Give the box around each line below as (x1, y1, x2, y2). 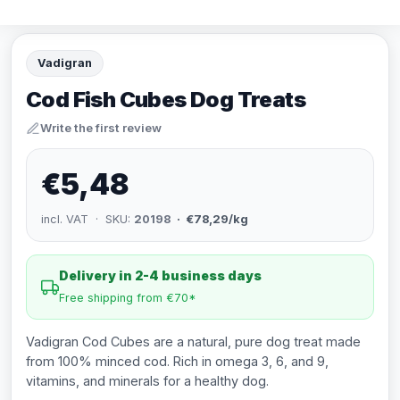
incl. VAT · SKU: (41, 212, 134, 226)
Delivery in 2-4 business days (59, 268, 262, 283)
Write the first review (40, 121, 162, 135)
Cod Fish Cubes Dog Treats (26, 87, 305, 112)
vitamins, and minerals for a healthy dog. (26, 373, 269, 388)
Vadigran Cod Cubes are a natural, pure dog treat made (26, 334, 361, 349)
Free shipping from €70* (59, 291, 196, 304)
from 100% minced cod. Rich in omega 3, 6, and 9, (26, 354, 329, 369)
